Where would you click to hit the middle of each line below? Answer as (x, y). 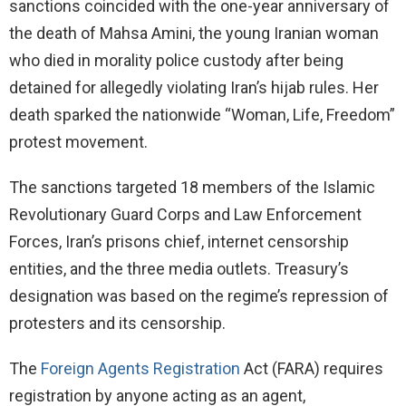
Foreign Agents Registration (140, 369)
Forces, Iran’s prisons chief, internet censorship (179, 242)
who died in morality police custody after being (176, 61)
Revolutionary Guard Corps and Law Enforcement (185, 215)
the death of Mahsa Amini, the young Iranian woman (194, 34)
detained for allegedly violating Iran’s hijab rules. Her (194, 88)
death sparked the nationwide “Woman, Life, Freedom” (202, 115)
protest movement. (78, 142)
